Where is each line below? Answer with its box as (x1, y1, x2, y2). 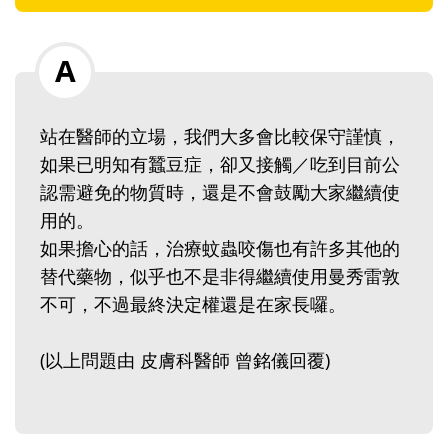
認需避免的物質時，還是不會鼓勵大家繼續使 (40, 180, 400, 205)
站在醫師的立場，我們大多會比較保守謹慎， (40, 124, 400, 149)
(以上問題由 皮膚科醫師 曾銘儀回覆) (40, 348, 335, 373)
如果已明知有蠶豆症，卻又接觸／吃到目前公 (40, 152, 400, 177)
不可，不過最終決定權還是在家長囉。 (40, 292, 351, 317)
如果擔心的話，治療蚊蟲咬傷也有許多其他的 (40, 236, 400, 261)
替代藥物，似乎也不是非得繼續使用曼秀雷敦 (40, 264, 400, 289)
